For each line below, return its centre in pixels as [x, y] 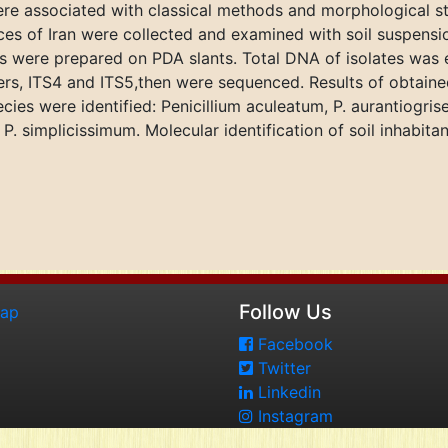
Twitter [282, 368]
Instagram [293, 416]
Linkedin [287, 392]
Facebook [293, 344]
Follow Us [285, 312]
